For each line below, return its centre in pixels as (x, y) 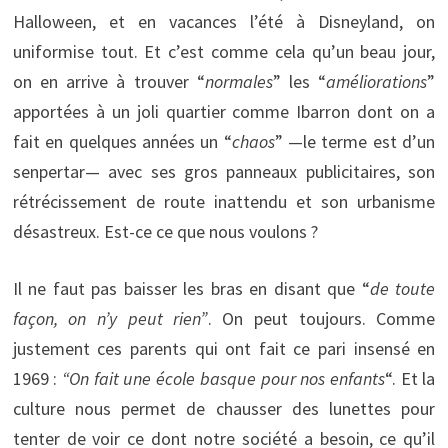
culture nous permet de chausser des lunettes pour (224, 408)
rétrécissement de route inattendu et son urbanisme (224, 201)
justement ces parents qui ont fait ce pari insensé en (224, 348)
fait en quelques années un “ (122, 141)
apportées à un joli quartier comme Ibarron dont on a (224, 111)
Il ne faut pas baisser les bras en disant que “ (191, 288)
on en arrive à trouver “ (108, 81)
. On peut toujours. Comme (321, 318)
